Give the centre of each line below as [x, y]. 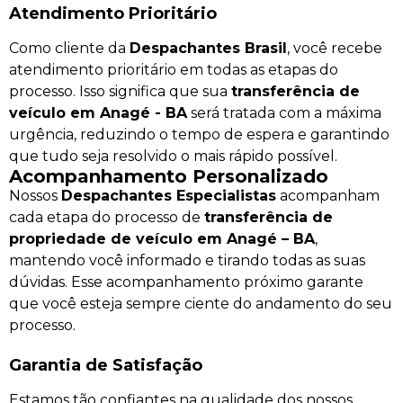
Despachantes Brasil [208, 48]
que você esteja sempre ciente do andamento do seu [201, 303]
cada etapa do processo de [107, 217]
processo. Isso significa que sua [120, 91]
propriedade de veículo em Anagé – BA [162, 238]
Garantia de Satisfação [106, 365]
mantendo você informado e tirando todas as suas [187, 260]
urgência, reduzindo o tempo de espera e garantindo [199, 134]
